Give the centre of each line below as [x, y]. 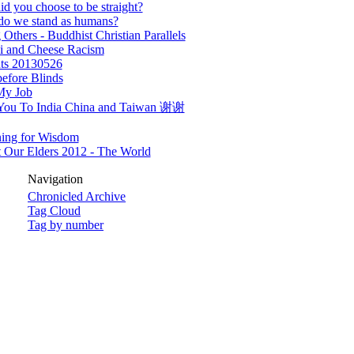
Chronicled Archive [77, 196]
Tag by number [66, 225]
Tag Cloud [54, 211]
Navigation [55, 179]
